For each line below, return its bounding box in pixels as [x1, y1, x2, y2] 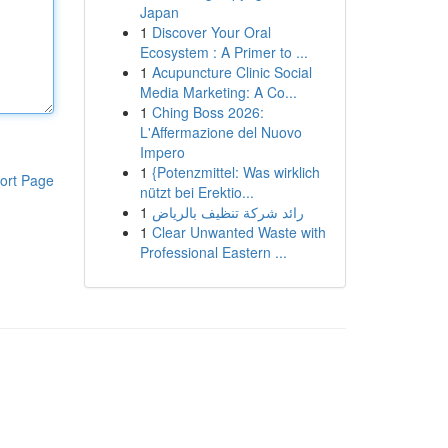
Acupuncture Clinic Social [151, 62, 312, 82]
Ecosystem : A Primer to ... [139, 42, 308, 62]
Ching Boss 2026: [151, 102, 264, 122]
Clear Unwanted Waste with [151, 222, 326, 242]
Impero [139, 142, 185, 162]
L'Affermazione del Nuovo [139, 122, 302, 142]
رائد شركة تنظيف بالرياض [151, 202, 304, 222]
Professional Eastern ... [139, 242, 287, 262]
